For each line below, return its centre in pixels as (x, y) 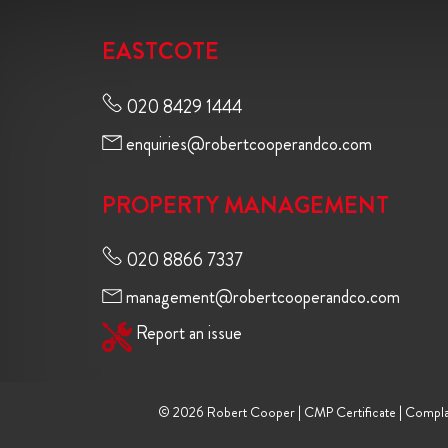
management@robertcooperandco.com (261, 296)
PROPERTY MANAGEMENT (245, 204)
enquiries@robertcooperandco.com (247, 143)
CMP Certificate (349, 412)
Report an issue (189, 332)
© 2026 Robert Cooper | (230, 412)
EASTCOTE (160, 51)
